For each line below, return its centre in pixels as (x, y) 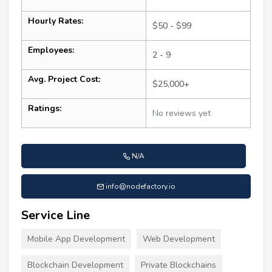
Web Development (179, 239)
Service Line (56, 216)
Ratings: (45, 109)
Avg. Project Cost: (64, 80)
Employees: (51, 50)
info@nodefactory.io (141, 187)
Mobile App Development (76, 239)
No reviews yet (182, 114)
